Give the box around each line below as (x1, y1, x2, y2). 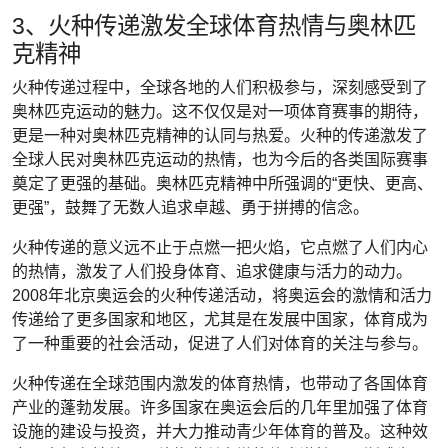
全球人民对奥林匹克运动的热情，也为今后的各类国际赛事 (12, 151, 428, 168)
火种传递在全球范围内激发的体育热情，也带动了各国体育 (12, 375, 428, 392)
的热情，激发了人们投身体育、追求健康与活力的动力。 (12, 263, 412, 280)
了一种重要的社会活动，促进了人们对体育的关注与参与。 (12, 335, 428, 352)
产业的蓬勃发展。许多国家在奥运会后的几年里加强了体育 (12, 399, 428, 416)
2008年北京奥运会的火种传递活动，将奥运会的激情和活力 (12, 287, 432, 304)
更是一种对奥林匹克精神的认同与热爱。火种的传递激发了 (12, 127, 428, 144)
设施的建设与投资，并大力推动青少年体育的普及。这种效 (12, 423, 428, 440)
